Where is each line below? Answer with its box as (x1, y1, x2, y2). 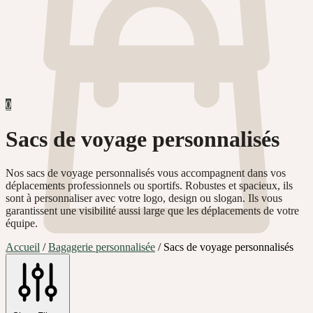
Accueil (6, 240, 40, 253)
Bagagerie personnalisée (48, 240, 155, 253)
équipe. (6, 217, 38, 229)
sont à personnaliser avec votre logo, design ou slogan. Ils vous (6, 191, 282, 204)
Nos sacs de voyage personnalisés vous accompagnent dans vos (6, 166, 286, 179)
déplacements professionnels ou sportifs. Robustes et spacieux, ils (6, 179, 293, 191)
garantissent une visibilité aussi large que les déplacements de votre (6, 204, 299, 217)
